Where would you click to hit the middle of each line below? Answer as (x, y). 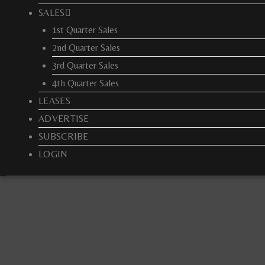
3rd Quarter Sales (85, 65)
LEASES (54, 101)
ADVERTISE (64, 118)
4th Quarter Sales (85, 83)
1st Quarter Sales (85, 30)
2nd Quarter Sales (86, 47)
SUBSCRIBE (64, 136)
